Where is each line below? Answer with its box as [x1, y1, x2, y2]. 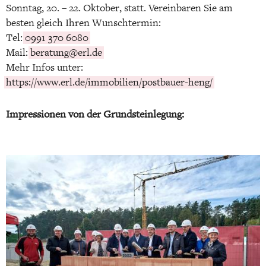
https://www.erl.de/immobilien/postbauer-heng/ [6, 75, 213, 88]
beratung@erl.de [30, 46, 102, 59]
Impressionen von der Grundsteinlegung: [6, 107, 184, 121]
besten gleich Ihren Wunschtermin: [6, 16, 161, 29]
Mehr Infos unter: [6, 61, 83, 74]
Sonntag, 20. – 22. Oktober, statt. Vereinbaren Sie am [6, 1, 233, 14]
